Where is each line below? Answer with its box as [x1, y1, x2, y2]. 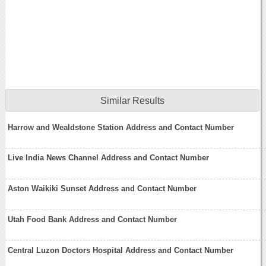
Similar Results [100, 96, 164, 106]
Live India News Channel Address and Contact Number [8, 153, 210, 163]
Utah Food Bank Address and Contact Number [8, 214, 178, 224]
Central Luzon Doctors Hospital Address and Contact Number [8, 245, 234, 255]
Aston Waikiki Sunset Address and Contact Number [8, 184, 197, 194]
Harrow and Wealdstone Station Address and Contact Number [8, 122, 235, 132]
